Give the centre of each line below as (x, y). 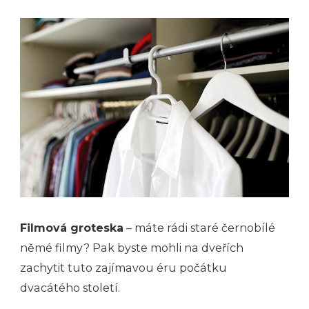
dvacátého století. (70, 288)
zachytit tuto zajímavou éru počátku (123, 268)
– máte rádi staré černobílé (199, 228)
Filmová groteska (72, 228)
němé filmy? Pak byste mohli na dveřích (132, 248)
